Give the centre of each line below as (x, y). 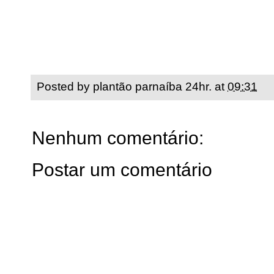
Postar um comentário (122, 169)
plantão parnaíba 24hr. (152, 86)
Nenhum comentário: (118, 138)
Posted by (65, 86)
